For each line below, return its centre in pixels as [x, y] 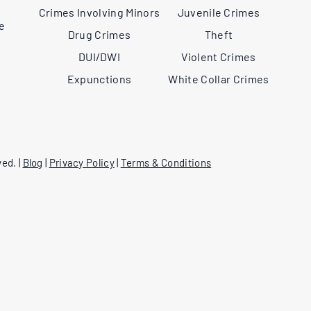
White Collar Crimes [219, 79]
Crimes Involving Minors [99, 12]
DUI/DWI [99, 57]
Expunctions [99, 79]
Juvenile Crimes [219, 12]
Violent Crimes [219, 57]
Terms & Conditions [166, 162]
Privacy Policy [82, 162]
